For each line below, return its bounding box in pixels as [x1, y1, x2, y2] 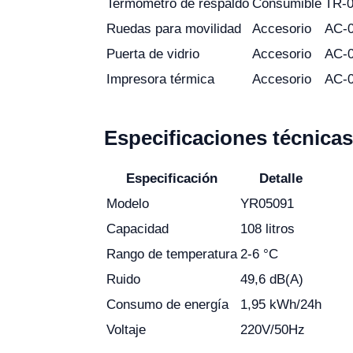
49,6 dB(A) [240, 272, 303, 287]
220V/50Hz [240, 322, 305, 337]
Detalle [259, 171, 303, 186]
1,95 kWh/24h [240, 297, 321, 312]
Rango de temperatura [106, 247, 237, 262]
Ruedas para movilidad [106, 21, 241, 36]
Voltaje [106, 322, 146, 337]
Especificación [126, 171, 217, 186]
